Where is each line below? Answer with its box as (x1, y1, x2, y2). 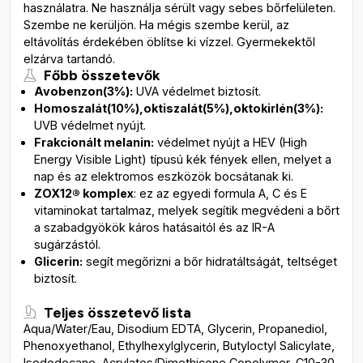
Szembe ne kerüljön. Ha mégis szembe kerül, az (23, 18, 289, 32)
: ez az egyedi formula (134, 186, 255, 200)
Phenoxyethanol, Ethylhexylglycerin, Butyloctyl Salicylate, (23, 338, 335, 352)
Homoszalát (34, 101, 107, 115)
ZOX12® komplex (34, 186, 134, 200)
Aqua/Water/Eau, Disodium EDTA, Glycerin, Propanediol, (23, 321, 327, 335)
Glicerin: (34, 254, 83, 268)
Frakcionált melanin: (34, 135, 154, 149)
